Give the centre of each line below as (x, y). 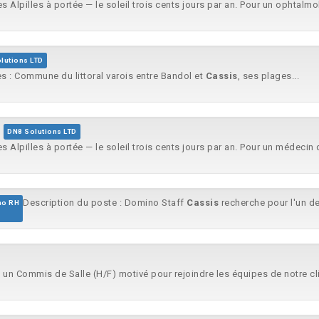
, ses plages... (268, 76)
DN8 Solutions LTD (42, 131)
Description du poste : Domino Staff (105, 203)
